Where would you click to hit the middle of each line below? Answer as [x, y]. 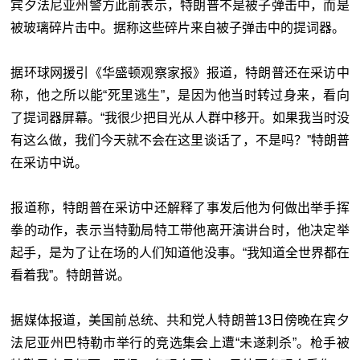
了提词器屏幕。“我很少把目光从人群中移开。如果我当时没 [180, 118]
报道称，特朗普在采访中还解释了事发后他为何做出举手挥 [180, 208]
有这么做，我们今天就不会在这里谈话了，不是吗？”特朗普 [180, 141]
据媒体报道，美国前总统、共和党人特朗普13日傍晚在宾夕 [180, 321]
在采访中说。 [49, 163]
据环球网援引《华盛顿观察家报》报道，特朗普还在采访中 [180, 73]
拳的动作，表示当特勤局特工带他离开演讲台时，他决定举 [180, 231]
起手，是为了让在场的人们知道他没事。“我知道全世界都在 [180, 253]
